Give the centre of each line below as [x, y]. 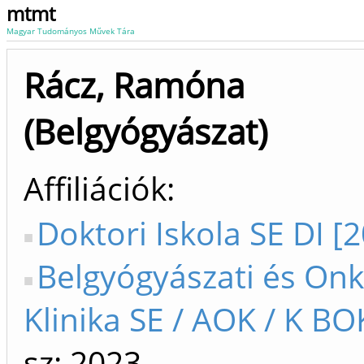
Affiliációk [95, 188]
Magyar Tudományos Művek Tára [71, 31]
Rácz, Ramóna [134, 85]
